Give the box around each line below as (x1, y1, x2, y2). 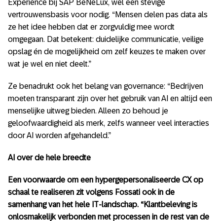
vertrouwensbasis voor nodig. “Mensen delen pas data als (8, 10, 208, 19)
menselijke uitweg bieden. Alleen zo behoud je (8, 107, 168, 115)
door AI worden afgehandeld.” (8, 131, 111, 140)
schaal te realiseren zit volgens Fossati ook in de (8, 188, 175, 196)
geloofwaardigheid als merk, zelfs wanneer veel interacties (8, 119, 209, 127)
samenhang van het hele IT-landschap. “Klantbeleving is (8, 200, 197, 209)
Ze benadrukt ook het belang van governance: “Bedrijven (8, 82, 203, 90)
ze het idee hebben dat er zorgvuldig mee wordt (8, 23, 175, 31)
